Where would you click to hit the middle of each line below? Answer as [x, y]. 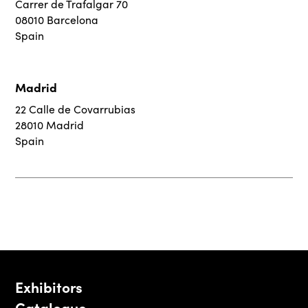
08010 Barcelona [57, 20]
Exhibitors [49, 287]
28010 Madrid [50, 125]
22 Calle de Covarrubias [76, 109]
